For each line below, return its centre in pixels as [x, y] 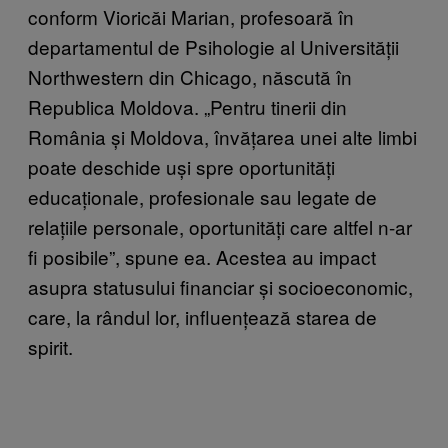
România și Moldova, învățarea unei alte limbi [222, 137]
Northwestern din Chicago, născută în [190, 77]
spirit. [50, 347]
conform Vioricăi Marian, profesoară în [191, 17]
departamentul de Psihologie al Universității [213, 47]
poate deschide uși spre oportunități [181, 167]
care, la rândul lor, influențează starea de [202, 317]
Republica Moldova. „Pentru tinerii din [187, 107]
